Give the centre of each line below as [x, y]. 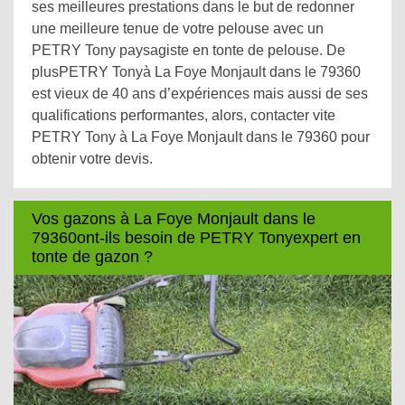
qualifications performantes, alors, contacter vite [184, 115]
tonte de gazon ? [92, 256]
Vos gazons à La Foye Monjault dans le [174, 218]
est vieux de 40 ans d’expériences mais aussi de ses [200, 94]
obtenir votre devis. [92, 159]
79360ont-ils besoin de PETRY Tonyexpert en [196, 237]
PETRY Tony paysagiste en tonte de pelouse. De [188, 50]
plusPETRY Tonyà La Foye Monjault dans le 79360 [196, 72]
